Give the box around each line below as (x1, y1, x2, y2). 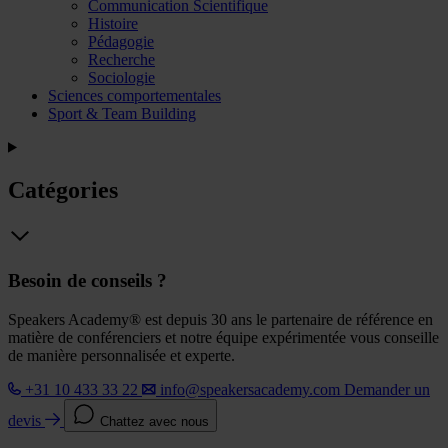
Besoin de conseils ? (8, 270, 167, 292)
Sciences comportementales (48, 86, 221, 104)
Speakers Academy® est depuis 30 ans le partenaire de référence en (8, 310, 433, 328)
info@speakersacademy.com (160, 380, 340, 398)
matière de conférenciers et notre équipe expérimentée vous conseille (8, 328, 439, 346)
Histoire (88, 14, 138, 32)
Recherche (88, 50, 155, 68)
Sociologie (88, 68, 155, 86)
